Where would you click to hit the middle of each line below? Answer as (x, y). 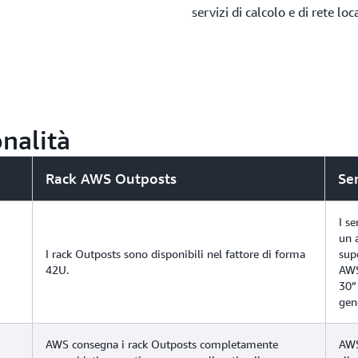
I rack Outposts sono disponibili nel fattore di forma (175, 253)
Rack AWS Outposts (111, 178)
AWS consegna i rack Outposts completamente (162, 344)
